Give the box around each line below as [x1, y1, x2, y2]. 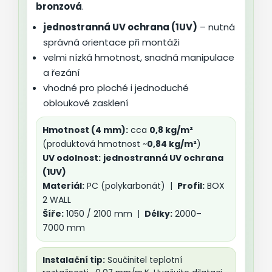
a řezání [43, 66, 80, 80]
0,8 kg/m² [149, 124, 193, 137]
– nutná [197, 21, 235, 34]
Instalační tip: [42, 254, 105, 266]
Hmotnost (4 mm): [42, 124, 128, 137]
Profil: [177, 180, 205, 192]
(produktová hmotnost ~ [42, 138, 147, 151]
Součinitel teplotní [105, 254, 182, 266]
